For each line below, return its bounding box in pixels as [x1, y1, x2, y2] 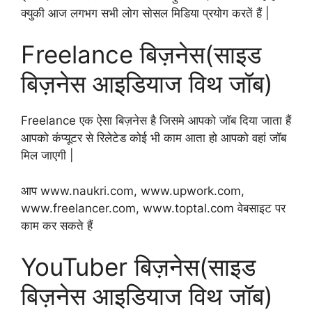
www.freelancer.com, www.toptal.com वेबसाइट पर [21, 201, 286, 215]
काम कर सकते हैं [21, 218, 93, 233]
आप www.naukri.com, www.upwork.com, [21, 183, 244, 198]
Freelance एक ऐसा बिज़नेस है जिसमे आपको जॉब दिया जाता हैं [21, 114, 291, 128]
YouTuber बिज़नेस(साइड [21, 252, 256, 282]
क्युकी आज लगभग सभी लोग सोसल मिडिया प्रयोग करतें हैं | [21, 6, 270, 20]
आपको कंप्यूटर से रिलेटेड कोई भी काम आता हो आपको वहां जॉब [21, 131, 286, 146]
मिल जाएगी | [21, 148, 74, 163]
